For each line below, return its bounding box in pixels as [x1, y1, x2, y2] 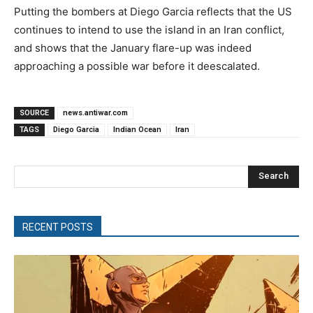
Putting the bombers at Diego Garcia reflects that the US [14, 4, 292, 18]
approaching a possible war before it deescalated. [14, 59, 260, 73]
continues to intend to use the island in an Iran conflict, [14, 22, 284, 36]
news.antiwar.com [63, 108, 128, 117]
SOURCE [20, 108, 49, 117]
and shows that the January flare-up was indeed [14, 41, 252, 54]
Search [259, 170, 289, 182]
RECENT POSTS [22, 221, 93, 233]
